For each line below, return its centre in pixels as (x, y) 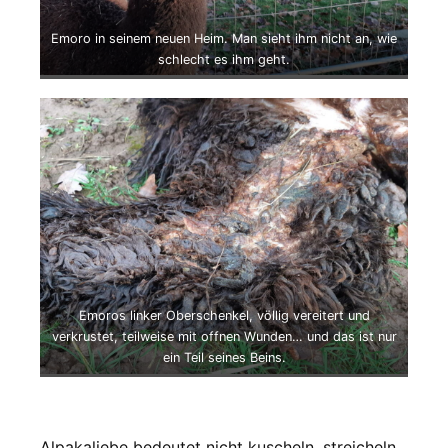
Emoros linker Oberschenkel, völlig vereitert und (224, 315)
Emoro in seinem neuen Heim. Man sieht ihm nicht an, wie (224, 38)
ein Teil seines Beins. (224, 357)
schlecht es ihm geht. (224, 59)
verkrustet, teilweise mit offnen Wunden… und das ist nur (224, 336)
